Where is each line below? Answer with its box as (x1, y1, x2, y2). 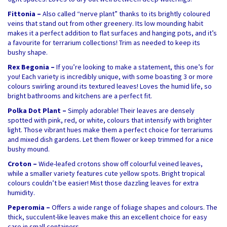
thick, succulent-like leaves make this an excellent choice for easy (8, 212, 207, 221)
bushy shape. (8, 48, 48, 57)
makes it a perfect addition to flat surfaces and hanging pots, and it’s (8, 28, 217, 37)
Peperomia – (8, 203, 52, 212)
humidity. (8, 188, 35, 197)
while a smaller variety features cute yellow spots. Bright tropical (8, 169, 205, 178)
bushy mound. (8, 144, 50, 154)
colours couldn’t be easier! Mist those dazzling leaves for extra (8, 178, 199, 187)
